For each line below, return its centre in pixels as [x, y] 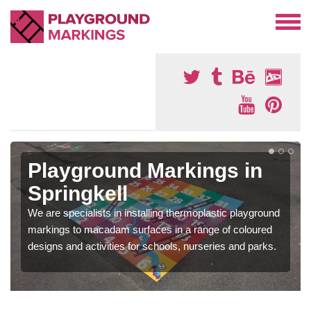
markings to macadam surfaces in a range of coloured [150, 229]
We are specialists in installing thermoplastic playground [154, 213]
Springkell [78, 193]
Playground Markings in [145, 170]
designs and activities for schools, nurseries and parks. [152, 246]
